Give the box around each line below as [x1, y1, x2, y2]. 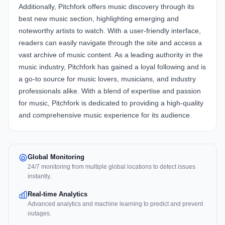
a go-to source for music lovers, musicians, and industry [19, 75, 196, 83]
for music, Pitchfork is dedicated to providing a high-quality [19, 99, 203, 107]
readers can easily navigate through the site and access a [19, 39, 202, 47]
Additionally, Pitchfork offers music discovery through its [19, 3, 194, 11]
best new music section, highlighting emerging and [19, 15, 179, 23]
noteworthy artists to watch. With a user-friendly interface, [19, 27, 201, 35]
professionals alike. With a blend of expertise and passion [19, 87, 201, 95]
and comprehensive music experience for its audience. [19, 111, 192, 120]
